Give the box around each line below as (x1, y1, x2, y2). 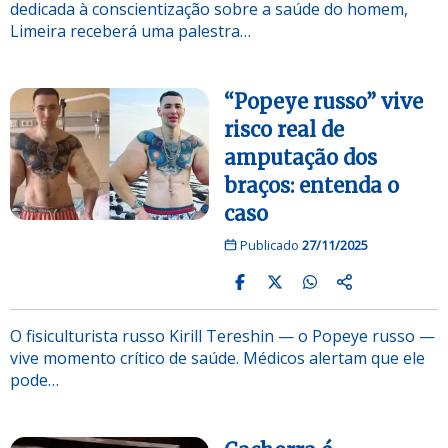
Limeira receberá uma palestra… (10, 19, 251, 42)
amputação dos (224, 144, 377, 170)
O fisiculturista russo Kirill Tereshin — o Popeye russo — (10, 324, 435, 347)
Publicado (236, 235, 302, 254)
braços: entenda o (224, 172, 399, 198)
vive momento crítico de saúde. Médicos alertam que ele (10, 346, 425, 369)
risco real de (224, 116, 344, 142)
